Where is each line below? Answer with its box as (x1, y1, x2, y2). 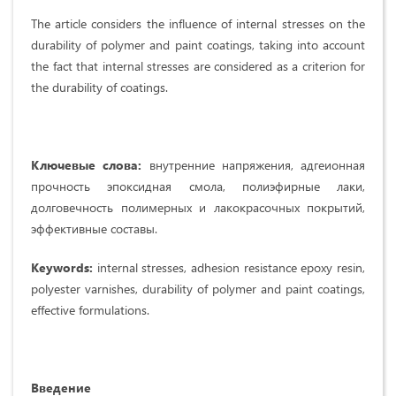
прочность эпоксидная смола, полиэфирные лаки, (31, 178, 365, 195)
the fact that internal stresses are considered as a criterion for (31, 57, 365, 75)
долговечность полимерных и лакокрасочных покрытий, (31, 199, 365, 217)
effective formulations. (31, 301, 149, 319)
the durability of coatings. (31, 79, 168, 96)
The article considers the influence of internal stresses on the (31, 15, 365, 33)
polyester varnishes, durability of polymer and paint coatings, (31, 280, 365, 298)
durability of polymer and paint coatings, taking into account (31, 36, 365, 54)
